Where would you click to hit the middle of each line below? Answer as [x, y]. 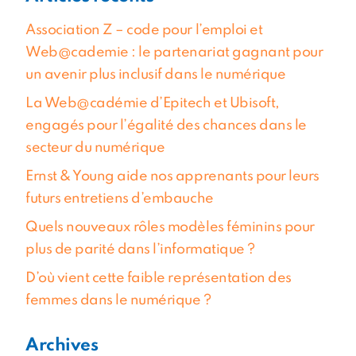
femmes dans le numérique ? [118, 300]
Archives [62, 345]
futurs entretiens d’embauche [120, 198]
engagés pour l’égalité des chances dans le [166, 125]
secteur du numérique [98, 147]
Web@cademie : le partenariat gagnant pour [174, 52]
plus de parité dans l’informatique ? [140, 249]
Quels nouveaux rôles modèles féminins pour [170, 227]
